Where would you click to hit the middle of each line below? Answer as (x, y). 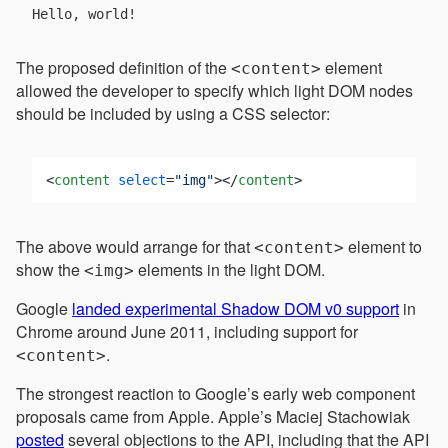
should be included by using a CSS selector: (173, 114)
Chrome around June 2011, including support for (187, 332)
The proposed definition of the (123, 68)
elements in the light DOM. (229, 270)
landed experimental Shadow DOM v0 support (235, 309)
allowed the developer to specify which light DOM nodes (214, 91)
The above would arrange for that (135, 247)
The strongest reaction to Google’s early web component (215, 394)
